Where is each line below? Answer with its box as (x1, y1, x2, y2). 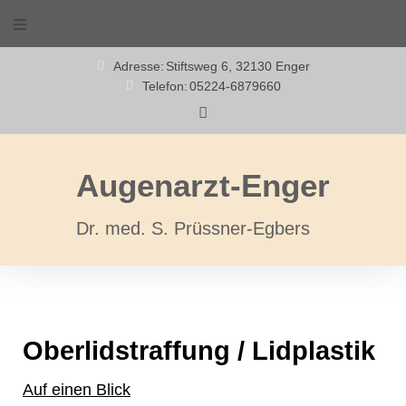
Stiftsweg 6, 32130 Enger (165, 59, 310, 73)
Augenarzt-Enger (76, 168, 330, 203)
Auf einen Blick (23, 381, 130, 399)
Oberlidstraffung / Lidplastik (23, 336, 375, 365)
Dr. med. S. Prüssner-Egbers (76, 218, 310, 238)
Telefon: (141, 79, 188, 93)
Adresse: (112, 59, 164, 73)
